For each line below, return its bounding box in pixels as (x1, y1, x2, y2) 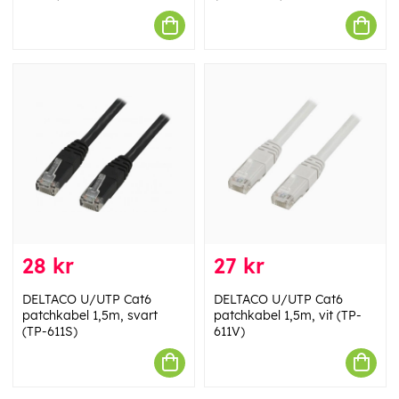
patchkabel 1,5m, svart (22, 306, 158, 323)
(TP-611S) (22, 322, 77, 339)
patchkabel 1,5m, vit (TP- (214, 306, 362, 323)
